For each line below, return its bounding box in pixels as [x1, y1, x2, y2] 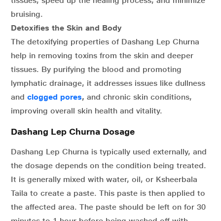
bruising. [11, 9, 43, 19]
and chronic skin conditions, [84, 92, 192, 102]
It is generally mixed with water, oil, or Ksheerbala [11, 174, 197, 184]
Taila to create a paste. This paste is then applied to [11, 188, 205, 198]
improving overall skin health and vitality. [11, 106, 162, 115]
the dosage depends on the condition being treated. [11, 160, 206, 170]
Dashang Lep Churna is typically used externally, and [11, 147, 207, 156]
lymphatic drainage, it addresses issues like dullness [11, 78, 205, 88]
